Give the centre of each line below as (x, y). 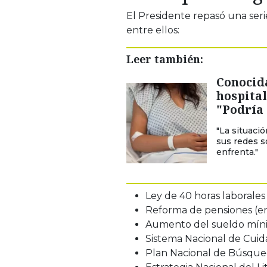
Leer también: (165, 59)
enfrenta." (237, 152)
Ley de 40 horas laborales (205, 195)
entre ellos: (153, 30)
